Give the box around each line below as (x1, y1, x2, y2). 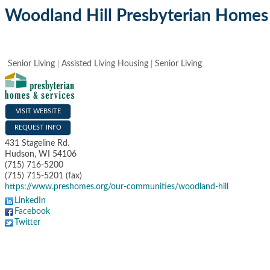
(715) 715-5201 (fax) (5, 172, 82, 181)
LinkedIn (14, 196, 46, 206)
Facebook (14, 207, 50, 216)
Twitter (14, 218, 40, 227)
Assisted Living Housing (61, 60, 148, 68)
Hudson (5, 150, 34, 159)
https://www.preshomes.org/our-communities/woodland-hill (5, 183, 228, 192)
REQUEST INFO (14, 124, 61, 131)
